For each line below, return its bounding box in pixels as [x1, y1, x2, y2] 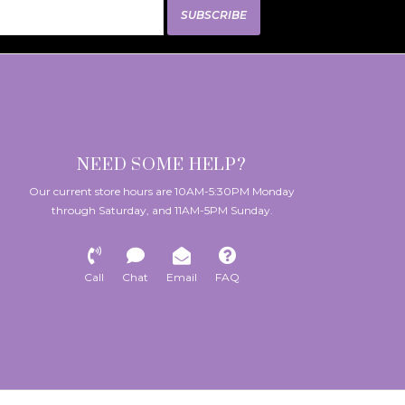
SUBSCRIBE [180, 8, 247, 22]
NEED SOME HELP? [77, 155, 247, 175]
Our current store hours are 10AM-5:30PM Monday [29, 184, 295, 198]
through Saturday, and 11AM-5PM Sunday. [51, 202, 273, 217]
